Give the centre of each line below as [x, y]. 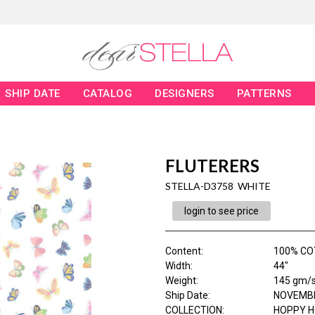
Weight [180, 281]
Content [183, 251]
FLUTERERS [212, 166]
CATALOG [108, 94]
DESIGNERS [185, 94]
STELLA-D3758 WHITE [218, 186]
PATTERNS [264, 94]
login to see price [221, 211]
